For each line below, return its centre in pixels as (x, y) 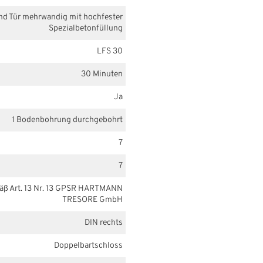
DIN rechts (104, 222)
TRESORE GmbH (92, 200)
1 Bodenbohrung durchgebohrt (67, 120)
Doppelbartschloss (88, 245)
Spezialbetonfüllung (86, 28)
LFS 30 (110, 51)
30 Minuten (102, 74)
